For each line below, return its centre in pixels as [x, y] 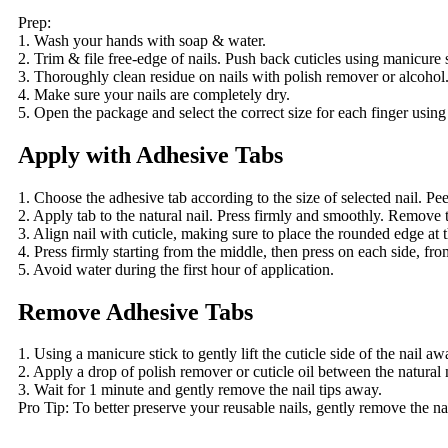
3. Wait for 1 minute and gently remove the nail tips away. [200, 390]
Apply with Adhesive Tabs [150, 154]
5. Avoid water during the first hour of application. [176, 269]
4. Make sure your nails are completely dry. [154, 94]
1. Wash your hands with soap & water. [142, 40]
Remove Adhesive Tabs [135, 311]
